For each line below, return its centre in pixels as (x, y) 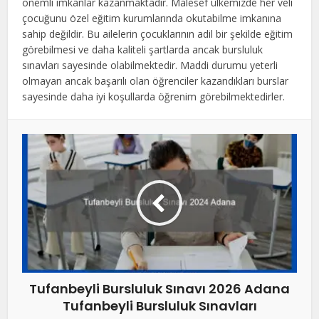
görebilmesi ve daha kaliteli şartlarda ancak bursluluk (143, 49)
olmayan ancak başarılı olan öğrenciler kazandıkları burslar (156, 80)
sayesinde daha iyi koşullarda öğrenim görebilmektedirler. (154, 96)
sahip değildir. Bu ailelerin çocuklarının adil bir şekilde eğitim (158, 33)
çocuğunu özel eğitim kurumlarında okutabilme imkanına (152, 18)
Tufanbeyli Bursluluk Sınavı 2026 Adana (159, 288)
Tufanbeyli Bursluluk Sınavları (159, 305)
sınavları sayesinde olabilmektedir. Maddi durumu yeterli (150, 65)
